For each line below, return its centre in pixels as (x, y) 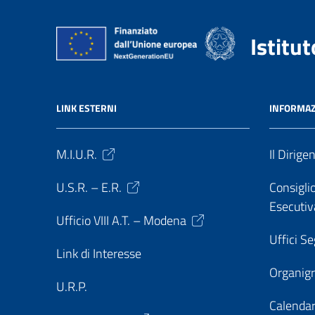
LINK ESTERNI (86, 108)
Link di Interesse (99, 253)
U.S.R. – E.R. (89, 187)
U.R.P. (72, 287)
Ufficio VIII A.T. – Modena (121, 220)
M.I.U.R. (77, 154)
